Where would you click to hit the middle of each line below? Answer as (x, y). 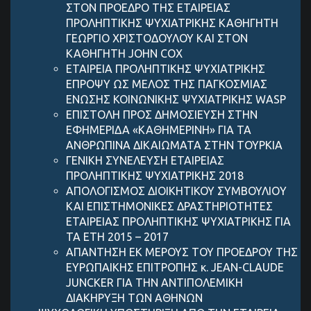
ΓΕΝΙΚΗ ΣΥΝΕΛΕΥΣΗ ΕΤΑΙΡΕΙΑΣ (145, 161)
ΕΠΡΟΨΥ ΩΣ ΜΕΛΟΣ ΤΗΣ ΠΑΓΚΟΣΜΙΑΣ (167, 84)
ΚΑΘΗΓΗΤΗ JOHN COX (124, 54)
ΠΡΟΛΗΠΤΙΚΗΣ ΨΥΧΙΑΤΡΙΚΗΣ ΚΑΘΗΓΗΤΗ (172, 23)
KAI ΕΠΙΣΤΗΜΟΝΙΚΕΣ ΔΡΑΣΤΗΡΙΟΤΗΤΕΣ (169, 207)
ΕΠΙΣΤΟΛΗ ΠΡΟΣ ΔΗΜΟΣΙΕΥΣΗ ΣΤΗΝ (162, 115)
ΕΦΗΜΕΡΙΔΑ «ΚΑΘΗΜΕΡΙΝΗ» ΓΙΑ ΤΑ (159, 130)
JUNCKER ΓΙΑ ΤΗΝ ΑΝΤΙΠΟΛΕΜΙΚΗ (154, 283)
